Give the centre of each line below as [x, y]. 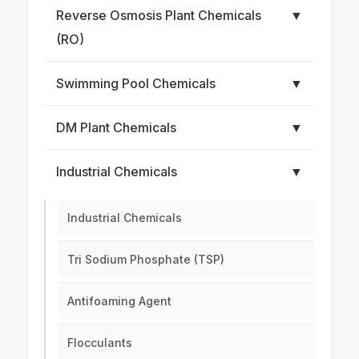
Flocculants [100, 343]
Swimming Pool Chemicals [136, 84]
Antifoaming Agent [119, 301]
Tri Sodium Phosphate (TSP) [146, 260]
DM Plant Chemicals [116, 128]
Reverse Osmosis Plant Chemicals [159, 16]
